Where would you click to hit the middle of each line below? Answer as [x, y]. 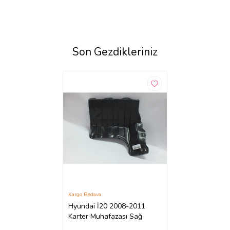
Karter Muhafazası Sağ [106, 217]
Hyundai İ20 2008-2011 [107, 206]
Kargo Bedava [85, 194]
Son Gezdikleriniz [115, 52]
